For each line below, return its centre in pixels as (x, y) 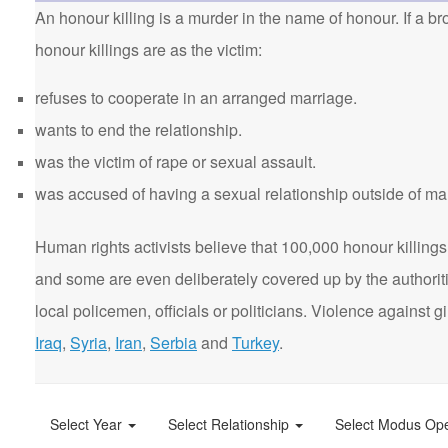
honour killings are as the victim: (148, 49)
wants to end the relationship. (138, 129)
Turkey (255, 342)
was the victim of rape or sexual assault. (175, 161)
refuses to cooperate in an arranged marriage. (196, 97)
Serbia (173, 342)
